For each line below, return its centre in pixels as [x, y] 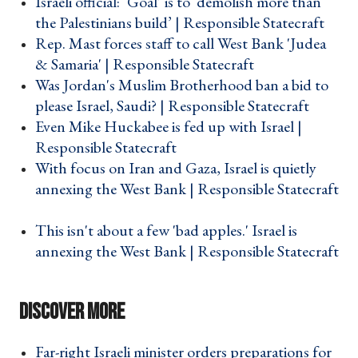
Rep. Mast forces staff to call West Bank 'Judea [181, 44]
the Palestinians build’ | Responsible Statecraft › [185, 23]
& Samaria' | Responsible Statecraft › [149, 64]
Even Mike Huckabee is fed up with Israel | [169, 127]
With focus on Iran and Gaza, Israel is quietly [176, 168]
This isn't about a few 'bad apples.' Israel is [166, 231]
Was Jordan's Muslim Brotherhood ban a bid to [182, 85]
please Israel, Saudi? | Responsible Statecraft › [177, 106]
